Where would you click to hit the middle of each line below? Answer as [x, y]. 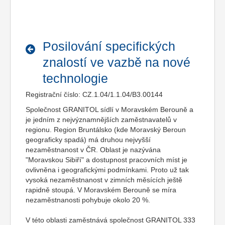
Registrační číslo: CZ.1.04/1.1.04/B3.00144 [94, 94]
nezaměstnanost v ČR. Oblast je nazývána [93, 150]
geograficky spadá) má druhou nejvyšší [88, 140]
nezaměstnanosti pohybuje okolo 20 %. [90, 200]
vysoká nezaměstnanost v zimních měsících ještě [104, 180]
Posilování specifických [109, 46]
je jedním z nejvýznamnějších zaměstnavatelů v [101, 120]
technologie [75, 79]
